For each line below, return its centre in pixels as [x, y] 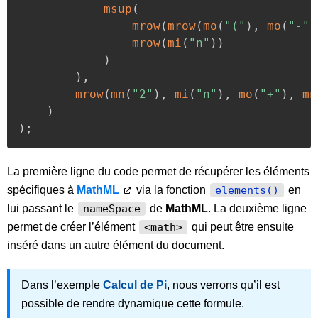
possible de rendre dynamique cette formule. [133, 303]
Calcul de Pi [135, 285]
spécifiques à [42, 190]
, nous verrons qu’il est [223, 285]
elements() [247, 190]
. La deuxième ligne [257, 208]
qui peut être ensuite [241, 227]
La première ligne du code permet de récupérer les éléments [158, 171]
